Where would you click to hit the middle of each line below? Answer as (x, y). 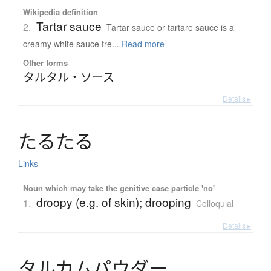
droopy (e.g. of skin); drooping (113, 202)
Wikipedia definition (60, 12)
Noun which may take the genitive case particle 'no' (119, 188)
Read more (142, 44)
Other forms (45, 63)
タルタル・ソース (68, 77)
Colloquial (214, 204)
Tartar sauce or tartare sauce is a (170, 28)
